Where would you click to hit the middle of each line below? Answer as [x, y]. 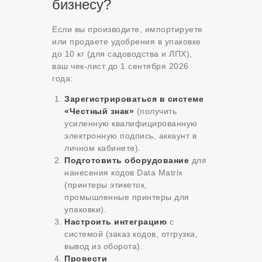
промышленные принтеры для [127, 197]
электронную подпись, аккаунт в [130, 136]
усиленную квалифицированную [131, 124]
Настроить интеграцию [116, 222]
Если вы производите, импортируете [127, 30]
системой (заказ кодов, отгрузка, [131, 234]
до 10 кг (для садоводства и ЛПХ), [122, 54]
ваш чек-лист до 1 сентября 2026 [120, 66]
